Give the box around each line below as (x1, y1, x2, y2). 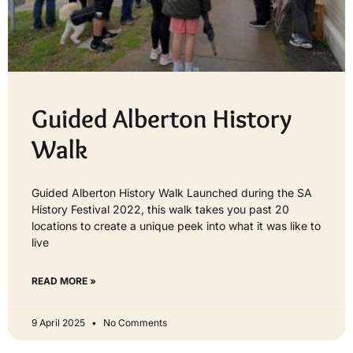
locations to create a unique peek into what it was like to (32, 218, 321, 232)
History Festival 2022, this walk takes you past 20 (32, 202, 289, 216)
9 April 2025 (32, 316, 87, 329)
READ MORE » (32, 274, 96, 287)
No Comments (101, 316, 167, 329)
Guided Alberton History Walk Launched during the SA (32, 185, 312, 199)
